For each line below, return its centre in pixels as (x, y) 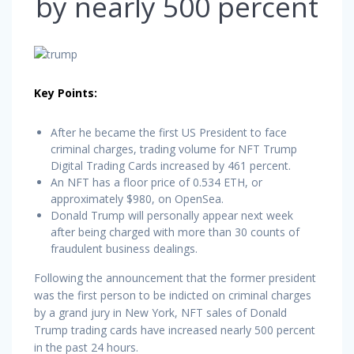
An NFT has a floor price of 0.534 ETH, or (156, 182)
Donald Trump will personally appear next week (172, 215)
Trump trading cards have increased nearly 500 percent (175, 330)
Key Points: (66, 92)
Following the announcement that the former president (175, 277)
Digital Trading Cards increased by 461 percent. (171, 165)
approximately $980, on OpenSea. (137, 198)
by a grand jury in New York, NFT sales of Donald (160, 312)
